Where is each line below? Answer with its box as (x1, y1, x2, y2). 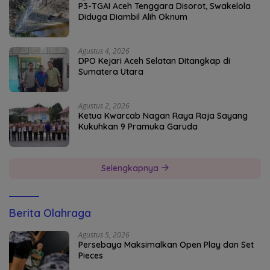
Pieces (78, 250, 103, 261)
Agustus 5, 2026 (78, 229, 130, 240)
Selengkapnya (101, 162, 161, 174)
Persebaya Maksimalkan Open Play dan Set (78, 239, 254, 250)
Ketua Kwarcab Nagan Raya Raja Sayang (78, 110, 248, 121)
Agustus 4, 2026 (78, 45, 130, 56)
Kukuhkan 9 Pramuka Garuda (78, 121, 198, 132)
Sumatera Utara (78, 66, 143, 77)
